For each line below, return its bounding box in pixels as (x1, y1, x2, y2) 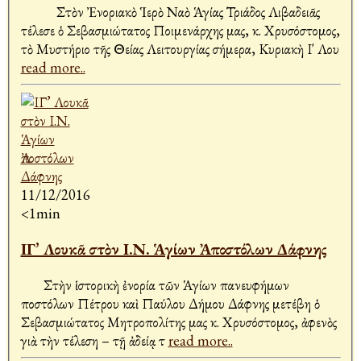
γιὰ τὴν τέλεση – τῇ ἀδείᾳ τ (20, 331, 168, 351)
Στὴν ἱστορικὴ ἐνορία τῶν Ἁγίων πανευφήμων (20, 276, 289, 295)
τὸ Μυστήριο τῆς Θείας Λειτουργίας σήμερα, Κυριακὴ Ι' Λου (20, 39, 339, 59)
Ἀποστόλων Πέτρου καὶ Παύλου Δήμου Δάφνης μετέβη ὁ (20, 294, 320, 313)
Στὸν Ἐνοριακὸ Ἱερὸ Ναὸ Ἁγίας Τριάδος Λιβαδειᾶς (20, 2, 320, 22)
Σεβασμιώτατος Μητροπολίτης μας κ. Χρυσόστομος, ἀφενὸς (20, 313, 337, 332)
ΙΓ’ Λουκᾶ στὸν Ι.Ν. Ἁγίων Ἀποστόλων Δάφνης (20, 239, 327, 260)
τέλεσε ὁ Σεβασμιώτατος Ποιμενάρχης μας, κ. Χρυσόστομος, (20, 21, 340, 40)
